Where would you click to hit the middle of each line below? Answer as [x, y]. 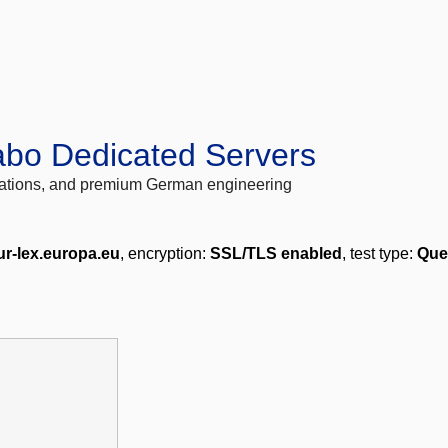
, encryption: [165, 254]
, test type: [379, 254]
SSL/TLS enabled [276, 254]
